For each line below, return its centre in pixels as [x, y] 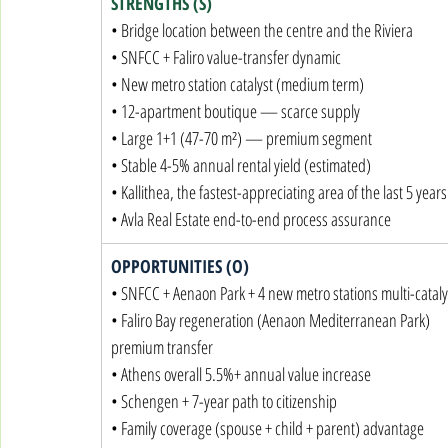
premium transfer [162, 347]
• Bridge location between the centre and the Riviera [262, 30]
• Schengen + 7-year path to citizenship [224, 401]
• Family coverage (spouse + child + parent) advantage [267, 428]
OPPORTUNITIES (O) [180, 266]
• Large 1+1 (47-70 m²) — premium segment [241, 138]
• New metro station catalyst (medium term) [237, 84]
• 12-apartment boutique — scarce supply [235, 111]
